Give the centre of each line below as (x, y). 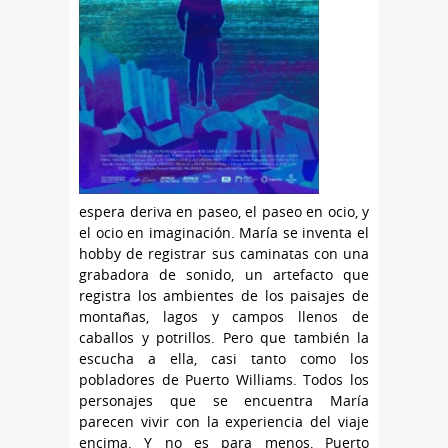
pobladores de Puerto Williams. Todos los (224, 379)
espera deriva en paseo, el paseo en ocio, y (224, 211)
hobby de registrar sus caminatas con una (224, 253)
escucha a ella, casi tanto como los (224, 358)
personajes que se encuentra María (224, 400)
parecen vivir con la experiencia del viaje (224, 421)
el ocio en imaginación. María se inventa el (224, 232)
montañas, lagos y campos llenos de (224, 316)
